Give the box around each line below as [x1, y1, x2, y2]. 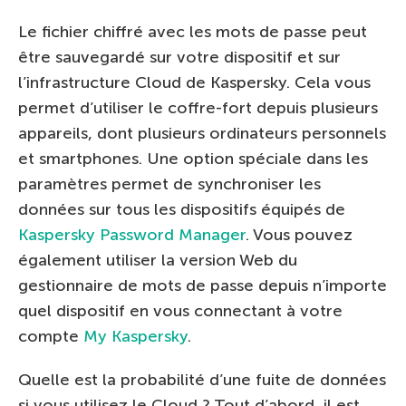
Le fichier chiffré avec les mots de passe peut [18, 21, 367, 42]
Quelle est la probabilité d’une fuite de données [18, 369, 386, 390]
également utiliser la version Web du [18, 249, 297, 270]
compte [18, 325, 83, 346]
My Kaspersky [83, 325, 188, 346]
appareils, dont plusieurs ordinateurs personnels [18, 122, 386, 143]
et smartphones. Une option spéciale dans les [18, 148, 368, 169]
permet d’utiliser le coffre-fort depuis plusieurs [18, 97, 378, 118]
